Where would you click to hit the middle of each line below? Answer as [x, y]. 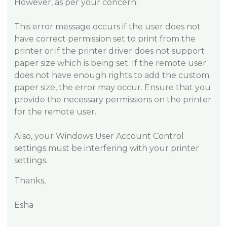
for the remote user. [55, 112]
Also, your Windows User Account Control [99, 136]
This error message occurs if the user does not [107, 27]
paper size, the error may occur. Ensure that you [112, 87]
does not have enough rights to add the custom [112, 75]
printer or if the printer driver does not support [109, 51]
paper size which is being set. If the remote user [110, 63]
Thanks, [30, 181]
